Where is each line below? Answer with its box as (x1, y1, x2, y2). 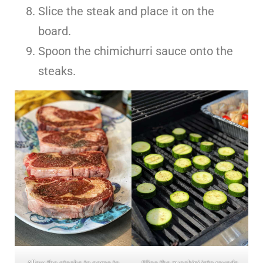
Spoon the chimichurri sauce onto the (38, 43, 233, 58)
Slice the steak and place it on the (38, 4, 214, 18)
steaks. (38, 63, 76, 78)
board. (38, 23, 71, 38)
